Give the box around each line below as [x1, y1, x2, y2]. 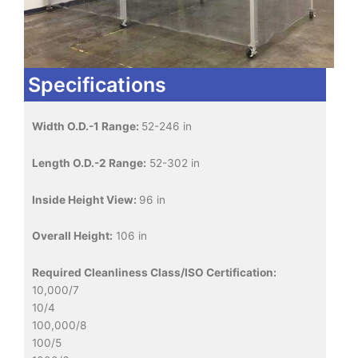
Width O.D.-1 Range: [32, 119, 141, 133]
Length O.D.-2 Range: [32, 156, 146, 169]
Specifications [28, 72, 166, 97]
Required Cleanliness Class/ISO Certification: [32, 266, 276, 280]
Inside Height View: [32, 193, 139, 206]
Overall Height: [32, 229, 113, 243]
